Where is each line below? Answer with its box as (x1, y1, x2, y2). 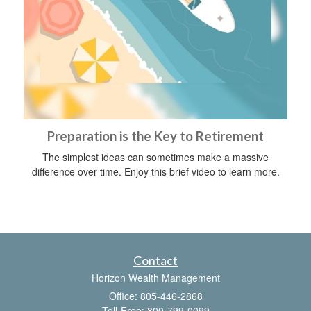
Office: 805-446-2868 (108, 288, 203, 303)
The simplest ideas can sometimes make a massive (42, 149, 269, 164)
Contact (133, 252, 178, 268)
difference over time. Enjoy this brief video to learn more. (31, 164, 280, 178)
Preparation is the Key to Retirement (47, 128, 264, 144)
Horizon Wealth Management (91, 270, 220, 285)
